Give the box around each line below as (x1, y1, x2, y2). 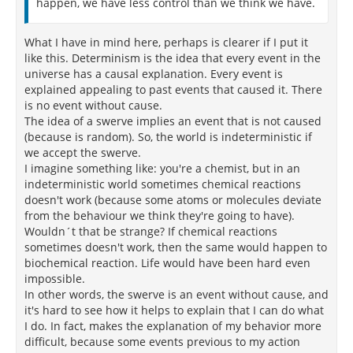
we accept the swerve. (24, 145, 141, 160)
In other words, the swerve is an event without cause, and (24, 287, 329, 302)
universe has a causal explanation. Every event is (24, 66, 283, 81)
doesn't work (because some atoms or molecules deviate (24, 192, 321, 207)
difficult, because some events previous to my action (24, 334, 300, 349)
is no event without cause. (24, 98, 162, 113)
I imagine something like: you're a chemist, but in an (24, 161, 300, 176)
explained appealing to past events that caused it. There (24, 82, 322, 97)
